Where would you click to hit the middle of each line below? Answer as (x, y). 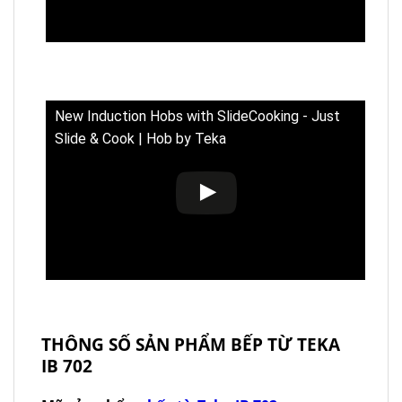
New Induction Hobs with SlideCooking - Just (197, 116)
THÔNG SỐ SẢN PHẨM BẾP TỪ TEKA (191, 344)
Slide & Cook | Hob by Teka (140, 138)
